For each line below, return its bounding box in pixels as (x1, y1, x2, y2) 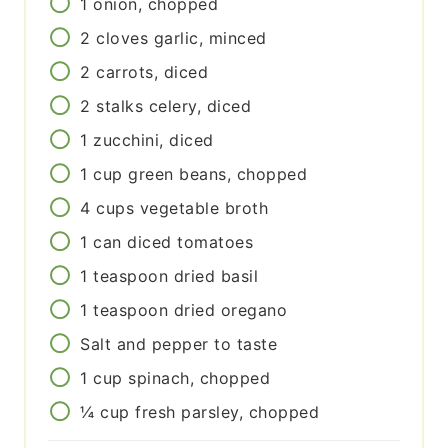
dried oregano (173, 300, 288, 321)
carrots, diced (96, 62, 209, 83)
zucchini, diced (93, 130, 214, 151)
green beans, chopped (128, 164, 308, 185)
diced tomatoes (127, 232, 254, 253)
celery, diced (148, 96, 252, 117)
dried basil (173, 266, 259, 287)
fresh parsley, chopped (135, 402, 320, 423)
